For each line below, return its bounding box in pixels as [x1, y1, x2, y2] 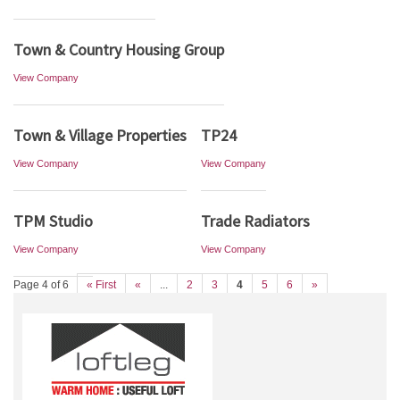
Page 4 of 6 [13, 279, 69, 291]
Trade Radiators [201, 211, 310, 231]
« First [87, 279, 116, 291]
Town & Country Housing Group [13, 39, 224, 60]
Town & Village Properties [13, 125, 187, 146]
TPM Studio [13, 211, 93, 231]
